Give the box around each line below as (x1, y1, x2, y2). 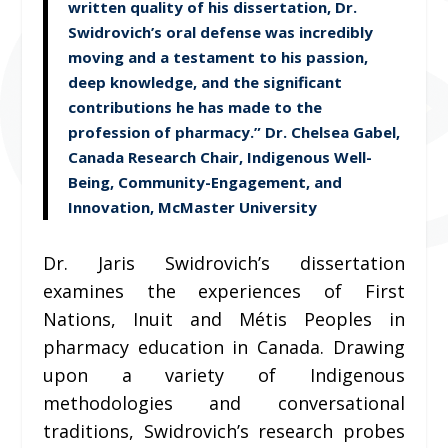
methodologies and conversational (42, 391, 406, 416)
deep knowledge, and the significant (67, 72, 342, 93)
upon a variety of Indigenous (42, 363, 406, 388)
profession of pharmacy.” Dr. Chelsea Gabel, (67, 122, 400, 143)
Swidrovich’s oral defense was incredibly (67, 22, 373, 43)
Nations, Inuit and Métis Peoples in (42, 307, 406, 332)
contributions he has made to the (67, 97, 322, 118)
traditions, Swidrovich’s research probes (42, 419, 406, 444)
